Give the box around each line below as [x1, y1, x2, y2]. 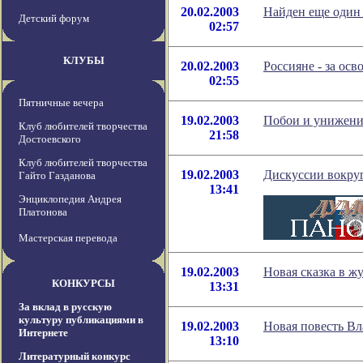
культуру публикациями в [19, 314, 143, 327]
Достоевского [19, 133, 81, 146]
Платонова [19, 206, 67, 219]
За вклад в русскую [19, 301, 112, 314]
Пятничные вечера [19, 96, 104, 109]
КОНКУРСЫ [52, 277, 115, 290]
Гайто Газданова [19, 169, 96, 182]
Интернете [19, 327, 68, 340]
